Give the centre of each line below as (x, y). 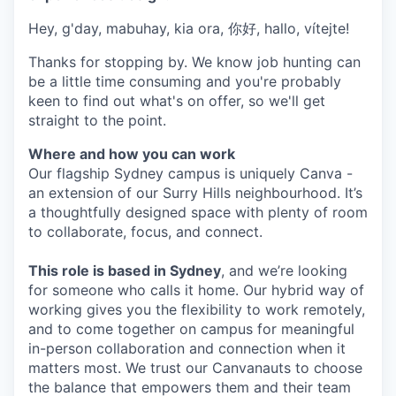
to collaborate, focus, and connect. (145, 232)
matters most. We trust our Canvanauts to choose (195, 368)
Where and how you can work (132, 154)
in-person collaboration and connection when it (187, 349)
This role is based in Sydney (125, 271)
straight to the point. (97, 121)
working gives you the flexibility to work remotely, (197, 310)
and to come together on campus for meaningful (191, 329)
